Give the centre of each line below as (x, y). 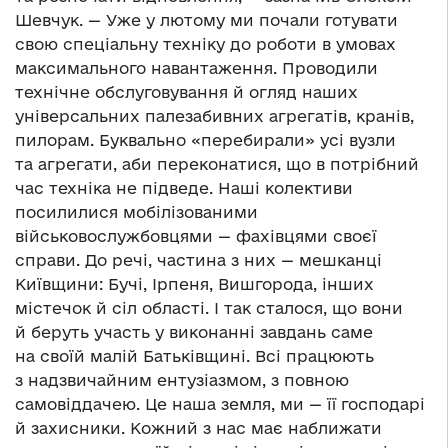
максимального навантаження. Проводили (196, 68)
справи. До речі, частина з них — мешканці (198, 260)
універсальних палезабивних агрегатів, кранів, (214, 116)
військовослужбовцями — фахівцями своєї (196, 236)
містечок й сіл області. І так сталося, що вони (209, 308)
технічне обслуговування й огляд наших (186, 92)
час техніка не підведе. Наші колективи (184, 188)
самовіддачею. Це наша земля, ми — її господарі (220, 404)
